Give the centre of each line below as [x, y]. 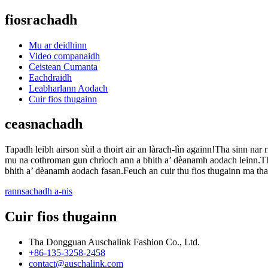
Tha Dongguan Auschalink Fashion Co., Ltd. [114, 242]
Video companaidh [64, 56]
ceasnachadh [44, 124]
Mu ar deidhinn [58, 45]
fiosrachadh [41, 19]
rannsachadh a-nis [39, 191]
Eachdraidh [50, 77]
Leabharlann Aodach [68, 88]
